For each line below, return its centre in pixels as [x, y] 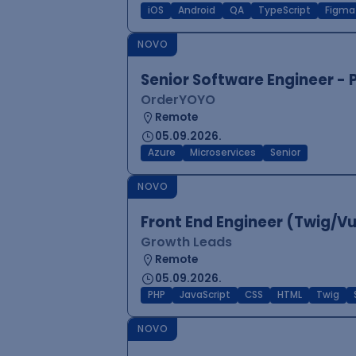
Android [197, 10]
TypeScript [284, 10]
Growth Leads [186, 242]
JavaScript [205, 295]
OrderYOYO [178, 100]
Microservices [223, 153]
